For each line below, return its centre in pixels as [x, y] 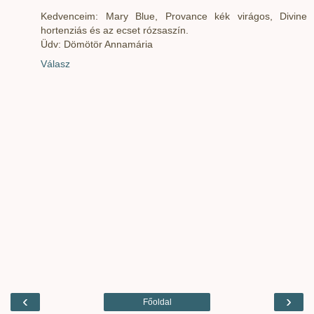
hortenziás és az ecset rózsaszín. [115, 30]
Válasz [55, 63]
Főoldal [157, 302]
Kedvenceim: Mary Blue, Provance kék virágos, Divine [174, 16]
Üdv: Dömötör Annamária [97, 44]
